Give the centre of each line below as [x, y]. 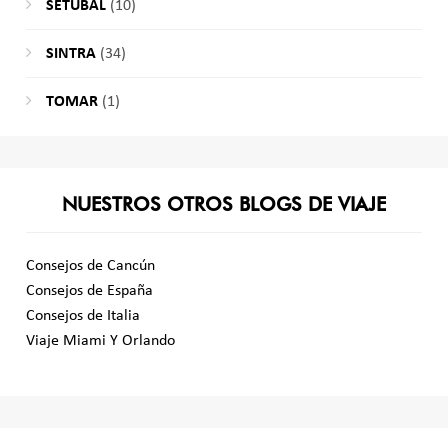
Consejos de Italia [82, 315]
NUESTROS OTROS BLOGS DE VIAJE [224, 204]
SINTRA [70, 54]
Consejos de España [89, 290]
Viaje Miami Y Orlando [100, 340]
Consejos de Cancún [90, 265]
